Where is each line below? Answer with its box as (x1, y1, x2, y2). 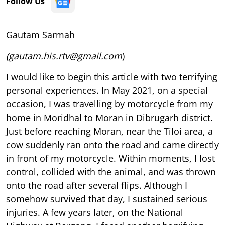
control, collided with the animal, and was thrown (6, 165, 216, 178)
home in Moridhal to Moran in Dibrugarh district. (6, 111, 213, 124)
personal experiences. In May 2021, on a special (6, 84, 208, 96)
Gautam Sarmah (6, 28, 75, 41)
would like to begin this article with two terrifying (11, 70, 217, 83)
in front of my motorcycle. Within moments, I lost (6, 152, 215, 164)
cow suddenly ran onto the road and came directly (6, 138, 219, 151)
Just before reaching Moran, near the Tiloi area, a (6, 125, 213, 137)
